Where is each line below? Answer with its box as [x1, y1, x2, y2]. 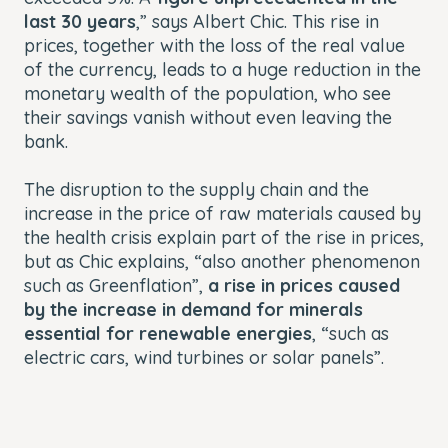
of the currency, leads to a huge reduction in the [24, 57, 421, 81]
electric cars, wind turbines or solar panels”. [24, 345, 384, 369]
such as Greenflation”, [24, 273, 208, 297]
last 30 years [24, 9, 136, 33]
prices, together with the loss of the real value [24, 33, 405, 57]
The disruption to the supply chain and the [24, 177, 369, 201]
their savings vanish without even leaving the [24, 105, 392, 129]
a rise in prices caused [208, 273, 400, 297]
